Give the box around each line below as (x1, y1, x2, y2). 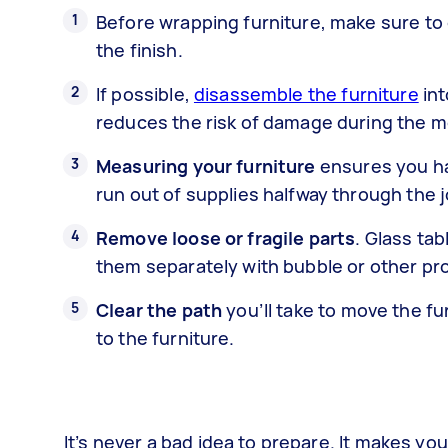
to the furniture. (96, 325, 235, 350)
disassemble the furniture (193, 81, 419, 106)
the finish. (96, 37, 183, 62)
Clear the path (96, 297, 223, 322)
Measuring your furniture (96, 153, 316, 178)
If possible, (96, 81, 194, 106)
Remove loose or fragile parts (96, 225, 356, 250)
